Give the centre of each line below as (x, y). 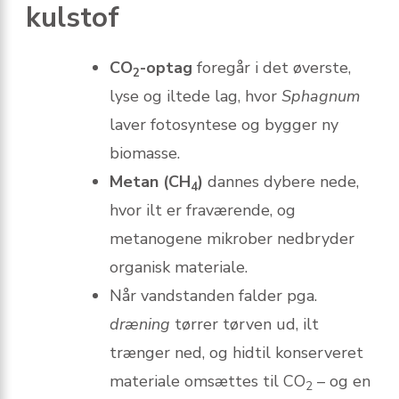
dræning (140, 325)
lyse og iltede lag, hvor (195, 97)
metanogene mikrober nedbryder (232, 239)
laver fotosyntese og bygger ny (224, 125)
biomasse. (145, 154)
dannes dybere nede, (281, 182)
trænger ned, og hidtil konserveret (236, 353)
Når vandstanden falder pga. (213, 296)
